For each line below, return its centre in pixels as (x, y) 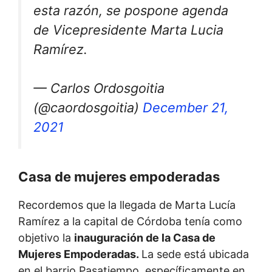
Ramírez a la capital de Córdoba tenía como (130, 221)
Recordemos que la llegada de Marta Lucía (127, 205)
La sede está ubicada (195, 254)
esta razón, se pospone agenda (131, 10)
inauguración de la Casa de (145, 237)
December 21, (185, 108)
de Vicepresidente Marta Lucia (128, 29)
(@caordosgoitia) (88, 108)
